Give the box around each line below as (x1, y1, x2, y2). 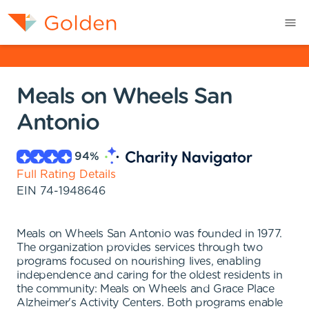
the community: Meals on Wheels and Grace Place (17, 283, 275, 295)
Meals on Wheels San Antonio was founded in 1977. (17, 228, 282, 239)
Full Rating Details (17, 169, 116, 180)
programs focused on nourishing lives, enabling (17, 256, 261, 267)
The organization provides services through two (17, 242, 263, 253)
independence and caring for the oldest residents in (17, 270, 283, 281)
